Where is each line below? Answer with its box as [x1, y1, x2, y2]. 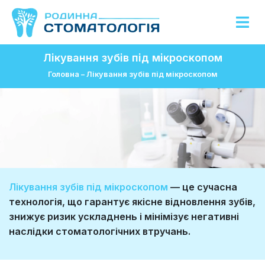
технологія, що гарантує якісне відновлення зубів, [9, 196, 256, 208]
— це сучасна [168, 181, 237, 193]
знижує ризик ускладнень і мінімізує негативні [9, 211, 239, 223]
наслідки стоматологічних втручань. [9, 225, 190, 238]
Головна [47, 70, 79, 79]
